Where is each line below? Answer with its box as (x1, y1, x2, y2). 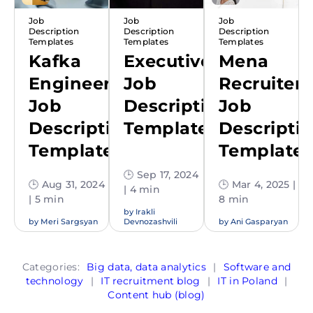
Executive (124, 51, 212, 72)
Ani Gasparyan (231, 217, 288, 227)
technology (25, 275, 84, 288)
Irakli (136, 207, 155, 217)
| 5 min (29, 193, 64, 206)
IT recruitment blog (101, 275, 201, 288)
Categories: (22, 261, 83, 274)
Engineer (29, 73, 111, 94)
